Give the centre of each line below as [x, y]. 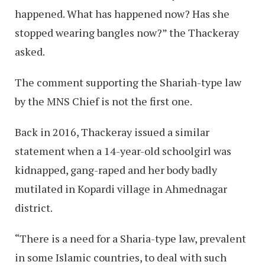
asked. [30, 51]
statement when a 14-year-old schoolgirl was [123, 151]
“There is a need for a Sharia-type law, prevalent [130, 238]
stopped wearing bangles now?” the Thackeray [127, 32]
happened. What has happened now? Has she [122, 13]
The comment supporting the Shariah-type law [128, 82]
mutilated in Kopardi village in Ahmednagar [121, 188]
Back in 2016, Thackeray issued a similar [112, 132]
